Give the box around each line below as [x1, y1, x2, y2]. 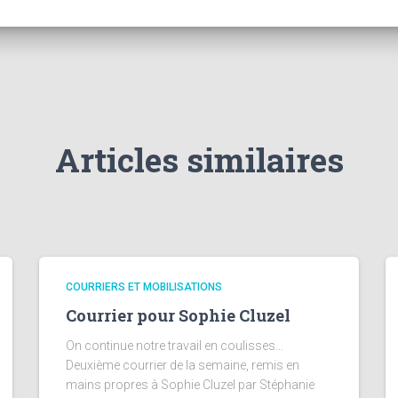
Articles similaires [54, 138, 344, 181]
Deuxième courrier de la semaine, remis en [66, 358, 299, 372]
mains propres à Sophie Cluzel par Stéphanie [66, 378, 314, 392]
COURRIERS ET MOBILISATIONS [66, 281, 222, 293]
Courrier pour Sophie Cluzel [66, 305, 291, 326]
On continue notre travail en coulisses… [66, 338, 283, 353]
